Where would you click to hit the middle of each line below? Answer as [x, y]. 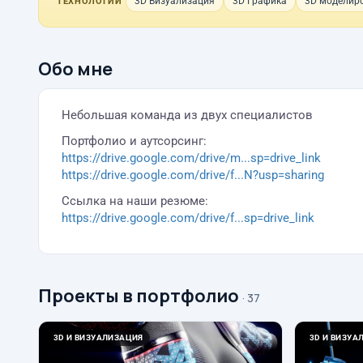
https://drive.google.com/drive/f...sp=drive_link [188, 218]
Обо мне [75, 69]
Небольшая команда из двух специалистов [187, 115]
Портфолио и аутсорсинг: [134, 141]
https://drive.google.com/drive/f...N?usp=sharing [193, 175]
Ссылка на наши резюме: [135, 201]
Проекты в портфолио [139, 296]
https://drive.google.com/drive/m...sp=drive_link [191, 158]
